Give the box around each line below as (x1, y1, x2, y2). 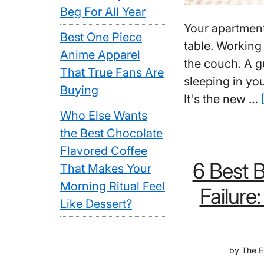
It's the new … (184, 91, 261, 106)
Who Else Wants (60, 108, 147, 123)
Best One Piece (60, 30, 142, 44)
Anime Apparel (60, 48, 140, 62)
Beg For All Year (60, 5, 146, 19)
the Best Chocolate (60, 126, 163, 140)
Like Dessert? (60, 197, 132, 211)
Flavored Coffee (60, 144, 147, 158)
